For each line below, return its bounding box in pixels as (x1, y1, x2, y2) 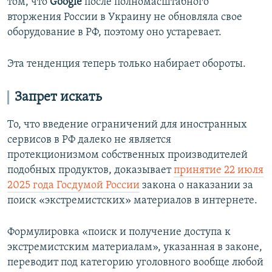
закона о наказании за (140, 180, 253, 192)
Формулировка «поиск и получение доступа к (7, 226, 231, 239)
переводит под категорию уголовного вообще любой (7, 257, 263, 269)
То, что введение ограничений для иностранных (7, 119, 247, 131)
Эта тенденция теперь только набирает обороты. (7, 58, 246, 70)
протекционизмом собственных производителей (7, 149, 248, 161)
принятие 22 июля (174, 165, 263, 177)
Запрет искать (15, 90, 102, 105)
